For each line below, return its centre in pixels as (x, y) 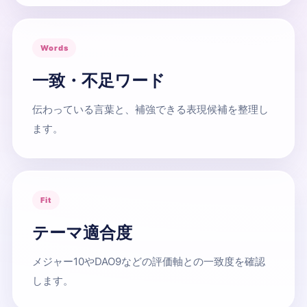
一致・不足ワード (99, 81)
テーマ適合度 (82, 233)
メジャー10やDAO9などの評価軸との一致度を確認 (149, 262)
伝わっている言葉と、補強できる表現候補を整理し (150, 110)
